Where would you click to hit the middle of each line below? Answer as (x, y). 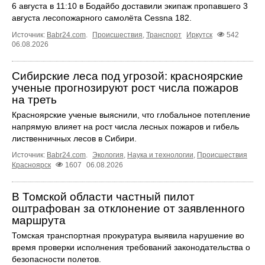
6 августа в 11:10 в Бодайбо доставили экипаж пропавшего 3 (130, 6)
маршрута (39, 221)
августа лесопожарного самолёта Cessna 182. (102, 18)
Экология (108, 155)
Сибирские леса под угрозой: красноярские (127, 76)
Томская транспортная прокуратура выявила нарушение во (128, 236)
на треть (34, 100)
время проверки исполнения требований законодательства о (131, 248)
